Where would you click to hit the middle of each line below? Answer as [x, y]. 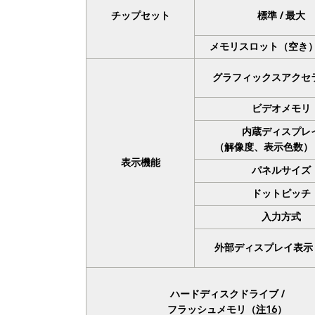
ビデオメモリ [281, 108]
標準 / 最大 [281, 15]
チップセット [140, 15]
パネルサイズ [281, 170]
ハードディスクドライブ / [227, 294]
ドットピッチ [281, 193]
